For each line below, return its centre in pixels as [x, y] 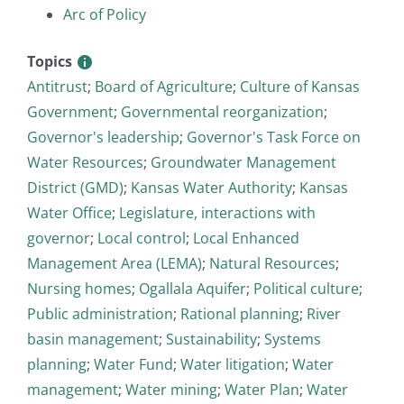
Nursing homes [79, 288]
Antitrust [57, 86]
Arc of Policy [105, 14]
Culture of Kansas [300, 86]
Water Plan [262, 389]
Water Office [69, 212]
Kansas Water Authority [211, 187]
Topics [51, 61]
